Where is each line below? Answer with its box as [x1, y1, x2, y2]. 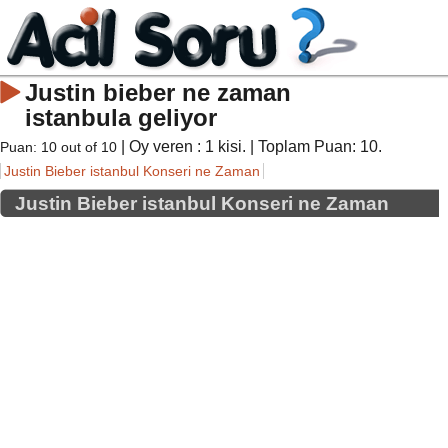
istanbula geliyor [25, 104, 217, 131]
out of [57, 139, 101, 155]
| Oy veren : [117, 138, 205, 155]
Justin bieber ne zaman [25, 79, 291, 106]
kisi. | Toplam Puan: [214, 138, 360, 155]
